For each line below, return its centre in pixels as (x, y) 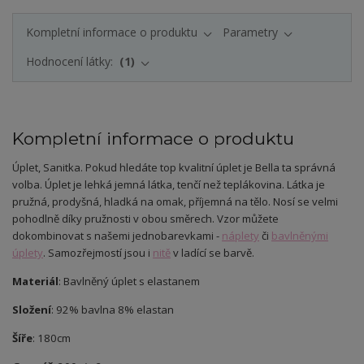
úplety (28, 253)
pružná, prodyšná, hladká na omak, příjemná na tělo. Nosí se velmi (175, 202)
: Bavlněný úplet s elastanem (129, 282)
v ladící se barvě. (212, 253)
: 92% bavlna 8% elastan (113, 310)
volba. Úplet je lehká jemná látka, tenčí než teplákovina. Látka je (169, 185)
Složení (32, 310)
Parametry (250, 32)
